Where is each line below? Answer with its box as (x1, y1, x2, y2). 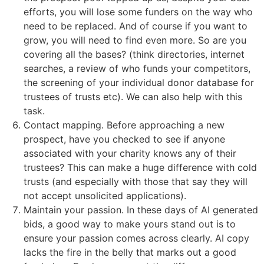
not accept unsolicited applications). (24, 189, 186, 202)
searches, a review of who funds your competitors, (24, 62, 250, 74)
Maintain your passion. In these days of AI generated (24, 203, 258, 216)
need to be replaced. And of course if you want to (24, 19, 247, 32)
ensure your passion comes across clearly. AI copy (24, 232, 249, 244)
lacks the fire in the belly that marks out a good (24, 246, 236, 258)
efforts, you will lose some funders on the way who (24, 5, 253, 18)
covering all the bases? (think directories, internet (24, 48, 245, 60)
